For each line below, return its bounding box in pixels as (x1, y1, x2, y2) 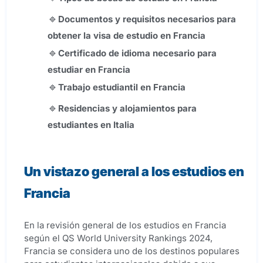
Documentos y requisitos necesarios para (58, 14, 236, 25)
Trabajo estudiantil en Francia (58, 82, 186, 93)
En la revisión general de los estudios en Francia (24, 220, 226, 231)
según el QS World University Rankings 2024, (24, 232, 213, 244)
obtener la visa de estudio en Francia (48, 30, 205, 42)
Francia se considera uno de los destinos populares (24, 245, 240, 257)
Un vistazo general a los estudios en (24, 164, 244, 180)
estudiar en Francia (48, 64, 130, 76)
